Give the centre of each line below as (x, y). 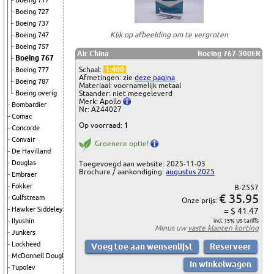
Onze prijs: (200, 201)
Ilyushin (23, 221)
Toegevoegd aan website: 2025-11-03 (143, 164)
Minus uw (171, 228)
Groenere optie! (122, 144)
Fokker (22, 186)
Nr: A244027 (101, 109)
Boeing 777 (32, 70)
